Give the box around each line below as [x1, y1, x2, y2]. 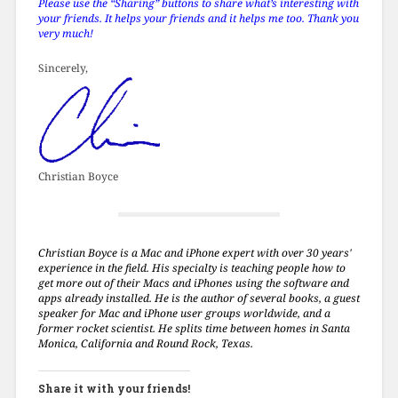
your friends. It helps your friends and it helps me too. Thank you [37, 10, 359, 26]
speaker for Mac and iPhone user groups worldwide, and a [37, 305, 330, 321]
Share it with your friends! [37, 380, 190, 395]
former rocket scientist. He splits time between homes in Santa [37, 320, 350, 336]
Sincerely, [37, 60, 88, 76]
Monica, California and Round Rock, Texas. [37, 335, 253, 351]
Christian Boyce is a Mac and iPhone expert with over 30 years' [37, 244, 352, 260]
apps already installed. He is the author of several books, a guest [37, 290, 360, 306]
